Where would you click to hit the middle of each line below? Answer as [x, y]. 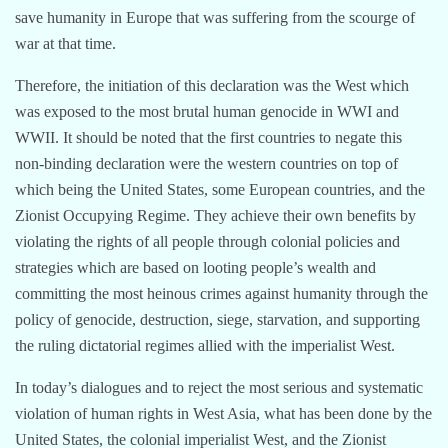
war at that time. [65, 43]
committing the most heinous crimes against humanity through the [221, 293]
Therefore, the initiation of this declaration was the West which [212, 85]
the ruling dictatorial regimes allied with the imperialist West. [205, 345]
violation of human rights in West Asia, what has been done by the [223, 413]
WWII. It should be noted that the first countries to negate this [208, 137]
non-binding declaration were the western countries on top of [206, 163]
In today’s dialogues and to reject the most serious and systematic [219, 387]
